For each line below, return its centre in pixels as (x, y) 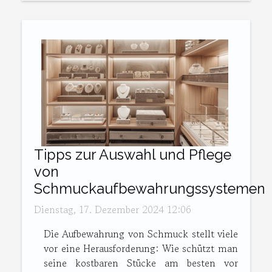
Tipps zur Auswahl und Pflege (133, 155)
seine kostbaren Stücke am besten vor (141, 263)
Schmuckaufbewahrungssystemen (150, 189)
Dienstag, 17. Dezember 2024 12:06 (113, 210)
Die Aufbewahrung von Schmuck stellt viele (141, 234)
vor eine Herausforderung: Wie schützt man (141, 249)
